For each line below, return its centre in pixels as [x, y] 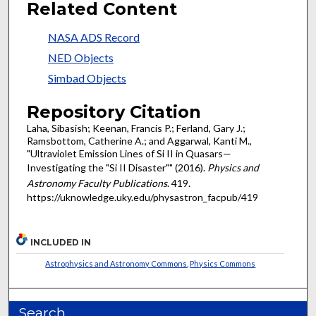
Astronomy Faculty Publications [97, 183]
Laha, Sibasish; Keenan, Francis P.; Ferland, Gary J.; [136, 128]
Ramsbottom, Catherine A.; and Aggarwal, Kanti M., [139, 140]
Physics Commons [223, 264]
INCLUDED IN [61, 243]
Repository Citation [114, 111]
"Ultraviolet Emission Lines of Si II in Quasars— [129, 153]
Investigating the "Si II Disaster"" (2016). [117, 167]
